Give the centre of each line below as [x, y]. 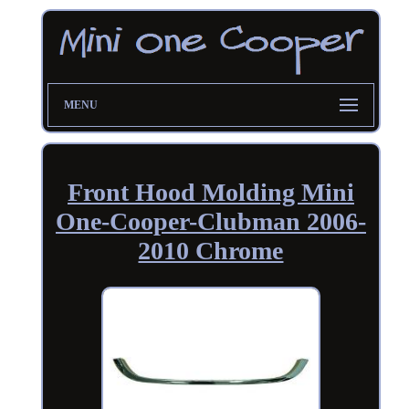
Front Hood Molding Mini [210, 192]
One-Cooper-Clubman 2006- [210, 221]
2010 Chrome [211, 250]
